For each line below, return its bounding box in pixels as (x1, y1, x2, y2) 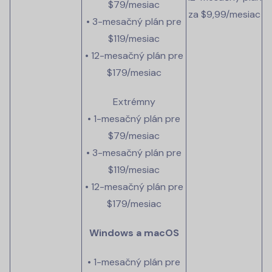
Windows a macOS (89, 226, 179, 240)
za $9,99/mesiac (188, 8, 260, 21)
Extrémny (112, 95, 155, 109)
